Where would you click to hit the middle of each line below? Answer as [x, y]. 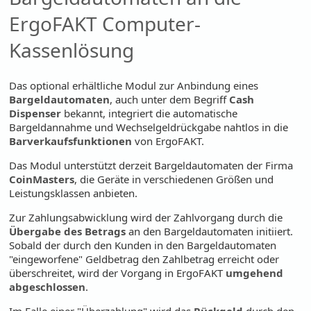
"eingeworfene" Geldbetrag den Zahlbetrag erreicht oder [144, 259]
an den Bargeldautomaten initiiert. [210, 231]
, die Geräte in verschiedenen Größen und [174, 179]
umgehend [255, 272]
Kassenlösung [72, 50]
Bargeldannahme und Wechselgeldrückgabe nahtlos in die [149, 127]
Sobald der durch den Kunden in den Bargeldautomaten [143, 245]
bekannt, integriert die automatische [150, 113]
